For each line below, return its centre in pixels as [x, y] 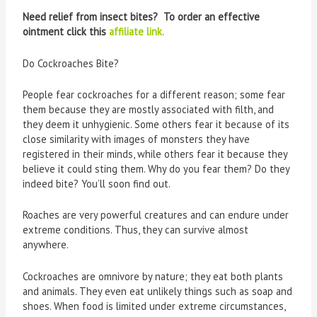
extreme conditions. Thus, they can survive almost [136, 230]
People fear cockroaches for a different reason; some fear [154, 95]
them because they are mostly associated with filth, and [149, 110]
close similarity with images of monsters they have [137, 139]
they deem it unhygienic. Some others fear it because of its [156, 125]
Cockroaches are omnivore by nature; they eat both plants [153, 276]
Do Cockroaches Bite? [71, 63]
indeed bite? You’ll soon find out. [97, 184]
